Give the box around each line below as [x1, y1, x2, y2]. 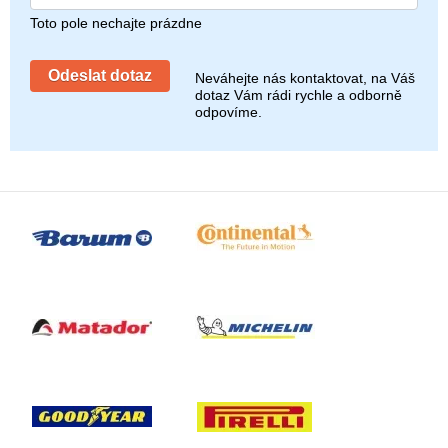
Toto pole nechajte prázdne [30, 15, 202, 32]
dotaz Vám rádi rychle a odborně [195, 87, 402, 104]
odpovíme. [195, 104, 262, 121]
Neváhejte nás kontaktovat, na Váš [195, 70, 415, 87]
